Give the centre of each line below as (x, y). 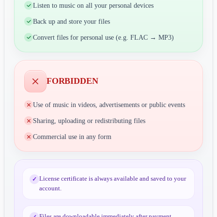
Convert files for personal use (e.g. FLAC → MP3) (103, 37)
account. (50, 188)
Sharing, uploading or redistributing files (89, 121)
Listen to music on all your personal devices (93, 5)
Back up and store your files (71, 21)
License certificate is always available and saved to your (113, 178)
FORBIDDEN (72, 81)
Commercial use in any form (72, 137)
